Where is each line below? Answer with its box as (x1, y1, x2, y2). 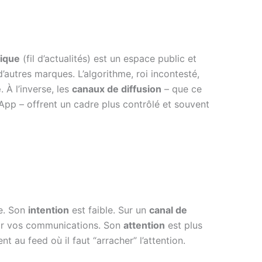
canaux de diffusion (72, 83, 161, 95)
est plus (165, 219, 202, 231)
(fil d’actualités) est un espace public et (20, 53, 196, 65)
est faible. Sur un (69, 204, 149, 216)
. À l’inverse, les (1, 83, 72, 95)
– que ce (161, 83, 202, 95)
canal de (149, 204, 187, 216)
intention (28, 204, 69, 216)
